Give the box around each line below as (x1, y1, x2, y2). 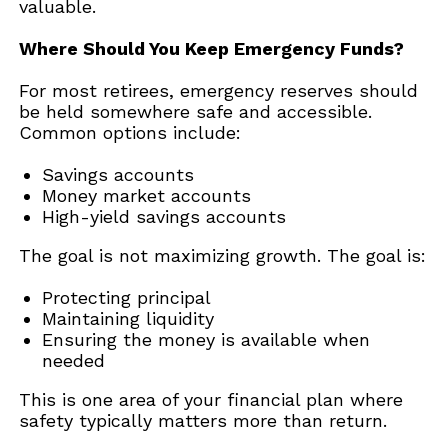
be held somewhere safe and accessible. (19, 100, 373, 122)
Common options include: (19, 121, 242, 143)
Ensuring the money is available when (41, 328, 370, 350)
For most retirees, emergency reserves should (19, 79, 419, 101)
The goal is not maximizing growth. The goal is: (19, 244, 427, 266)
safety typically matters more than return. (19, 409, 388, 431)
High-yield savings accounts (41, 205, 292, 227)
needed (41, 349, 111, 371)
